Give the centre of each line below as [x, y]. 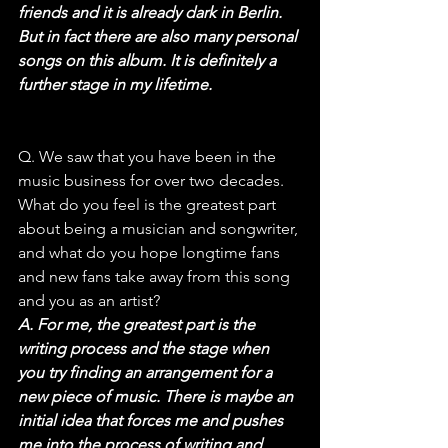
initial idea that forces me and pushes [152, 420]
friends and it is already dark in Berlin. [152, 12]
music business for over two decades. [153, 180]
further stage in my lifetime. [115, 84]
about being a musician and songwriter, [160, 228]
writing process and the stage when [145, 348]
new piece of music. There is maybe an [157, 396]
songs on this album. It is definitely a [149, 60]
